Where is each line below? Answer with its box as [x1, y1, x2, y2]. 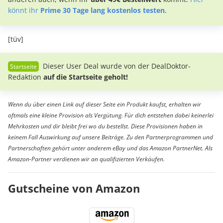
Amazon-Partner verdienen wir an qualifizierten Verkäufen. [8, 154, 165, 163]
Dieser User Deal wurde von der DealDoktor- [41, 61, 191, 71]
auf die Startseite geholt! [43, 72, 128, 82]
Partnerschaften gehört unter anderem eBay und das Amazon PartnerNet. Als [8, 143, 213, 152]
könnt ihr [8, 5, 40, 15]
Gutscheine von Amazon [8, 180, 140, 196]
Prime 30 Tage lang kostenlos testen [40, 5, 165, 15]
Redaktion [8, 72, 43, 82]
